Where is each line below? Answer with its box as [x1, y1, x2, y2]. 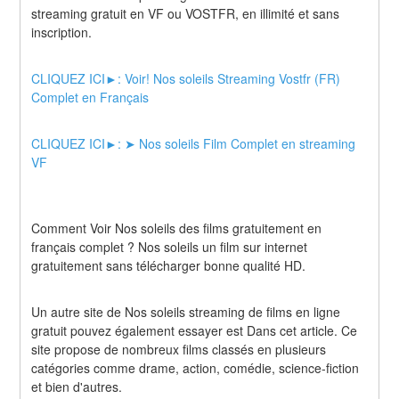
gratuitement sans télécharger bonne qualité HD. [31, 256, 306, 274]
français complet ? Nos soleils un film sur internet [31, 237, 308, 256]
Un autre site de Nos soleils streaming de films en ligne [31, 303, 341, 322]
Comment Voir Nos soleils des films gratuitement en [31, 218, 322, 237]
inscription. [31, 22, 93, 41]
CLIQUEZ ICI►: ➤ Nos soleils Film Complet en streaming [31, 134, 356, 153]
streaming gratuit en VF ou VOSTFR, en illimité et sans [31, 4, 340, 22]
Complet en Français [31, 87, 150, 106]
